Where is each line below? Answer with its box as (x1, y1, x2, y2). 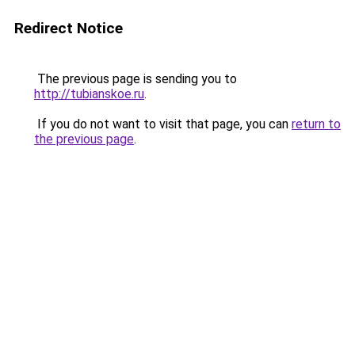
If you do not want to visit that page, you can (34, 116, 292, 132)
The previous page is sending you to (34, 71, 237, 86)
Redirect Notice (14, 19, 123, 37)
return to (292, 116, 341, 132)
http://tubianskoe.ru (34, 86, 144, 101)
